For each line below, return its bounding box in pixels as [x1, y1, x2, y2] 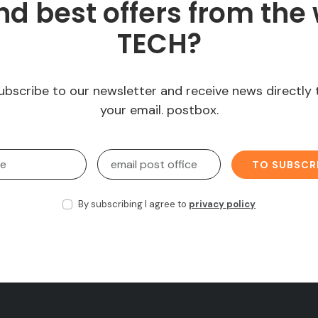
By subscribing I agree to [74, 198, 189, 211]
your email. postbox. [99, 102, 219, 119]
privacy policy [189, 198, 256, 211]
